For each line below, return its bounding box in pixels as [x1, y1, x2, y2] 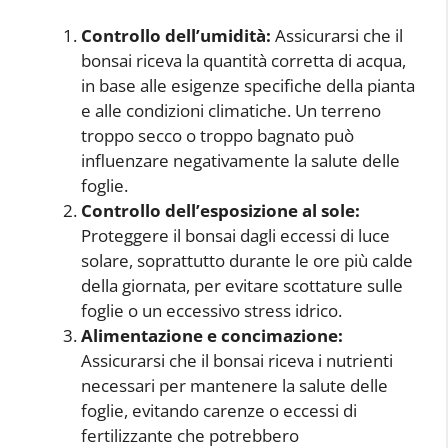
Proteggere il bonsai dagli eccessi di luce [81, 224, 390, 248]
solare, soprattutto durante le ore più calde [81, 249, 413, 273]
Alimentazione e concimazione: [81, 324, 343, 348]
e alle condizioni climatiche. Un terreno [81, 99, 381, 123]
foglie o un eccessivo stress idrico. [81, 299, 342, 323]
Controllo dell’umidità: [81, 24, 271, 48]
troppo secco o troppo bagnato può [81, 124, 354, 148]
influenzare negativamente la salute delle [81, 149, 400, 173]
